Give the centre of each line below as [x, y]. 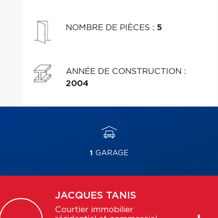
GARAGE [111, 153]
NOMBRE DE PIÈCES [109, 27]
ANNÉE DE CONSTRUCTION [125, 71]
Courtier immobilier [94, 210]
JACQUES [79, 196]
